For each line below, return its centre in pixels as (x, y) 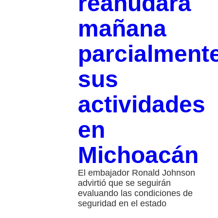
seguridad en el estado (122, 204)
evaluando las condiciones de (135, 193)
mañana (122, 29)
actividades (141, 105)
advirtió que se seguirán (124, 183)
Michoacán (138, 155)
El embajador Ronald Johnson (136, 173)
